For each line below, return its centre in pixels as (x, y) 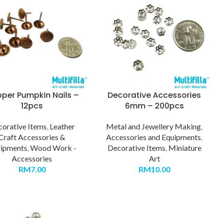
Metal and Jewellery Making (154, 127)
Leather (63, 127)
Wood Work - (53, 148)
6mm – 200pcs (154, 106)
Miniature (185, 148)
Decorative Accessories (154, 95)
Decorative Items (136, 148)
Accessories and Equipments (154, 137)
